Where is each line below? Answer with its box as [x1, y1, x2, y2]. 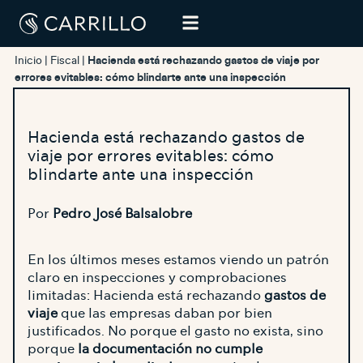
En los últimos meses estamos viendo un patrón [28, 251, 329, 268]
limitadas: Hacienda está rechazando [28, 287, 264, 304]
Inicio [15, 55, 42, 66]
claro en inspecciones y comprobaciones [28, 269, 287, 286]
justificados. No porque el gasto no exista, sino [28, 322, 323, 340]
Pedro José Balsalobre [53, 205, 192, 222]
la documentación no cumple [78, 340, 263, 357]
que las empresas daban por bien [58, 305, 272, 322]
